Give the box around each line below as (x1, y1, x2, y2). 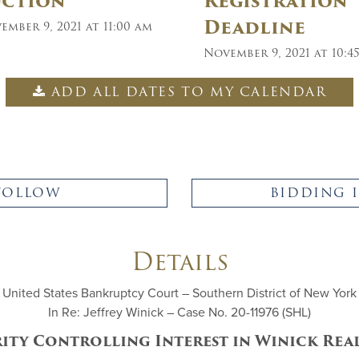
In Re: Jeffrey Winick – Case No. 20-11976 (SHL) (48, 305, 311, 321)
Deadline (204, 14, 305, 42)
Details (131, 243, 228, 280)
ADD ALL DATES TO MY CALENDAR (50, 82, 327, 102)
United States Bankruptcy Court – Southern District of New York (2, 285, 357, 301)
